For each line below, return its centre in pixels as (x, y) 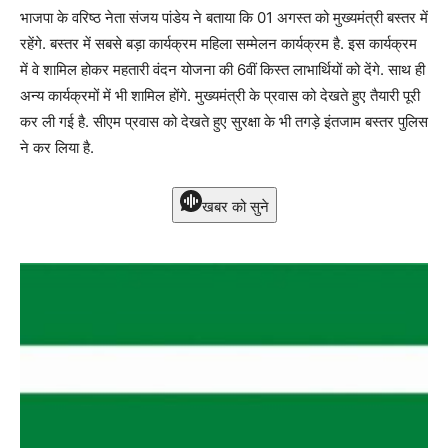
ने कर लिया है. (57, 147)
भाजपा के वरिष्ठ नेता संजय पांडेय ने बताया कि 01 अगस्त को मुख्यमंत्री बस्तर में (224, 17)
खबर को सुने (235, 206)
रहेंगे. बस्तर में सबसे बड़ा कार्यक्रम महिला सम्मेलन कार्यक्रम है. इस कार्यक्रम (218, 43)
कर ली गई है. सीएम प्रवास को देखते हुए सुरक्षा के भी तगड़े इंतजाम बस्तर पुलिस (224, 121)
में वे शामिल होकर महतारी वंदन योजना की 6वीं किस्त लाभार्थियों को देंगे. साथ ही (222, 69)
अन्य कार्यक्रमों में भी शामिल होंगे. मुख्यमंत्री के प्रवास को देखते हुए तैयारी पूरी (220, 95)
